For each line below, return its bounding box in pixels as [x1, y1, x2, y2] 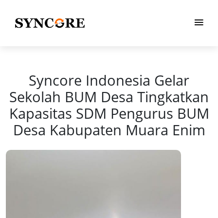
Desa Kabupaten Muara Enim [13, 120, 205, 139]
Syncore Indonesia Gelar [29, 71, 189, 90]
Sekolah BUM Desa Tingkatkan [9, 87, 209, 106]
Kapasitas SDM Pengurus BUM [9, 104, 209, 123]
